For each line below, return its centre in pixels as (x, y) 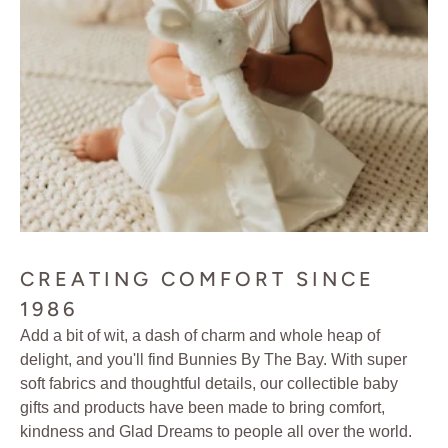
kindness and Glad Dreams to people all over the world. (216, 431)
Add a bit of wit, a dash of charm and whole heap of (200, 335)
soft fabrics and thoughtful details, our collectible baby (209, 383)
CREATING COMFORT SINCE (197, 278)
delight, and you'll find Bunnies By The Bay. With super (213, 359)
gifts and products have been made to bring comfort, (202, 407)
